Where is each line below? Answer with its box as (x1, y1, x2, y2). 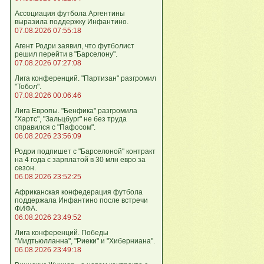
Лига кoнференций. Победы (15, 229, 108, 237)
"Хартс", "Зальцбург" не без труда (15, 115, 127, 123)
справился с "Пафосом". (15, 123, 95, 131)
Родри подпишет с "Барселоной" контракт (15, 147, 156, 156)
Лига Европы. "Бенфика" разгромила (15, 107, 137, 115)
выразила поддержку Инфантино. (15, 18, 128, 26)
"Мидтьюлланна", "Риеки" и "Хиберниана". (15, 237, 155, 245)
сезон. (15, 164, 36, 172)
